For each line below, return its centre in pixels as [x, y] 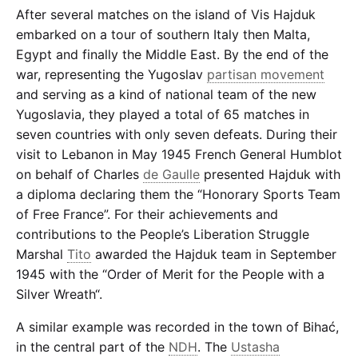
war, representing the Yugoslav [111, 74]
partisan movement [266, 74]
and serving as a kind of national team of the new [166, 94]
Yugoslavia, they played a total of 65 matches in [163, 114]
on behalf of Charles [80, 174]
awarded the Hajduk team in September [214, 254]
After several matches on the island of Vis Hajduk [166, 14]
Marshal [42, 254]
